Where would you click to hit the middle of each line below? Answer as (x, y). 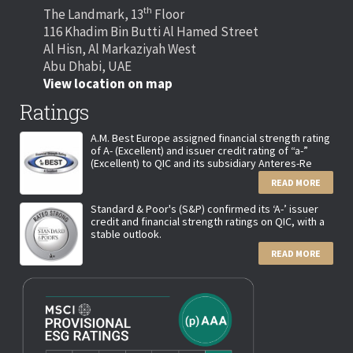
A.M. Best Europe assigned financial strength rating (210, 137)
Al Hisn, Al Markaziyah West (120, 48)
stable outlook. (126, 234)
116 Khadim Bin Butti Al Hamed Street (151, 31)
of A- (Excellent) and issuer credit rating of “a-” (199, 150)
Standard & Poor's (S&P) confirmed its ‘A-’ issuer (204, 208)
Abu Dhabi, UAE (87, 66)
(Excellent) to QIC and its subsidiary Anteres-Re (201, 163)
